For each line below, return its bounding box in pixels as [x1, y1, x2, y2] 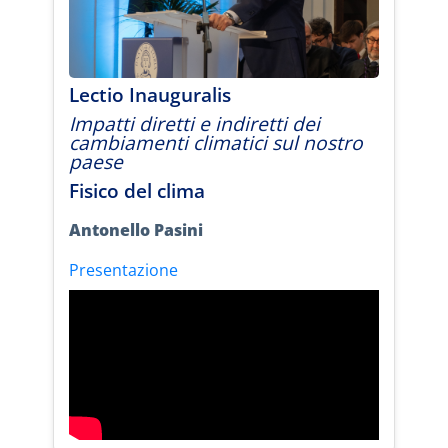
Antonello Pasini [69, 218, 203, 241]
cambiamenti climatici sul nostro [69, 128, 363, 156]
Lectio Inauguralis [69, 80, 231, 108]
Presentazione [69, 258, 178, 281]
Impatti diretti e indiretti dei [69, 109, 320, 137]
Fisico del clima [69, 176, 205, 204]
